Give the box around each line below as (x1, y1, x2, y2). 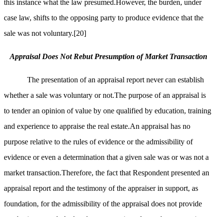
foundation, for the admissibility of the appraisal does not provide (4, 200, 202, 208)
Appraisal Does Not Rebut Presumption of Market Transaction (10, 52, 207, 61)
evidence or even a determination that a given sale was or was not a (4, 153, 209, 162)
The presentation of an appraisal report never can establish (27, 76, 204, 84)
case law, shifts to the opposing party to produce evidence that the (4, 14, 203, 22)
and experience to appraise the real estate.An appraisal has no (4, 122, 190, 131)
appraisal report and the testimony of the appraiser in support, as (4, 184, 198, 193)
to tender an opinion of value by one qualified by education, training (4, 107, 211, 115)
